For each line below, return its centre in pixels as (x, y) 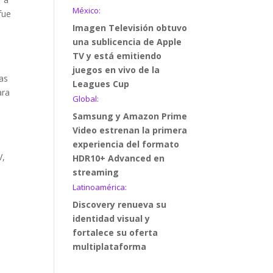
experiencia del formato (126, 144)
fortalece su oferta (115, 232)
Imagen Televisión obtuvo (130, 28)
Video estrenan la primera (130, 130)
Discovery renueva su (120, 204)
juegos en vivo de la (116, 70)
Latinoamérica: (100, 187)
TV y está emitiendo (117, 56)
